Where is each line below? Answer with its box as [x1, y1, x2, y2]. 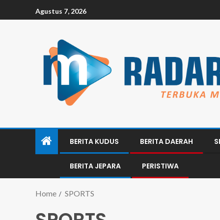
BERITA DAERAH [140, 137, 193, 146]
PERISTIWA [142, 161, 179, 171]
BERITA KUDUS [70, 137, 119, 146]
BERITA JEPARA [70, 161, 121, 171]
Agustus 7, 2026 [35, 6, 86, 15]
